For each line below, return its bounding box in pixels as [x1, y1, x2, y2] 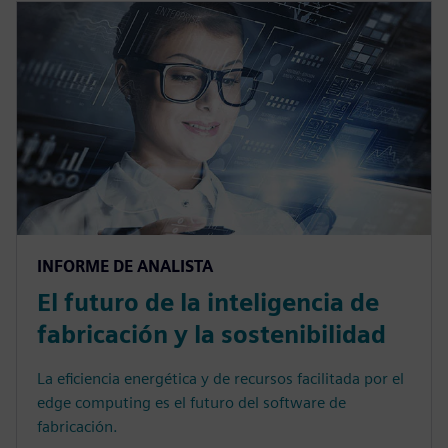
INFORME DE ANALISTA [37, 256, 213, 276]
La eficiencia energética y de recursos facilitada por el [37, 368, 404, 388]
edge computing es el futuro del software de [37, 392, 346, 412]
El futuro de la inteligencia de [37, 287, 379, 317]
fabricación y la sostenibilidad [37, 319, 386, 349]
